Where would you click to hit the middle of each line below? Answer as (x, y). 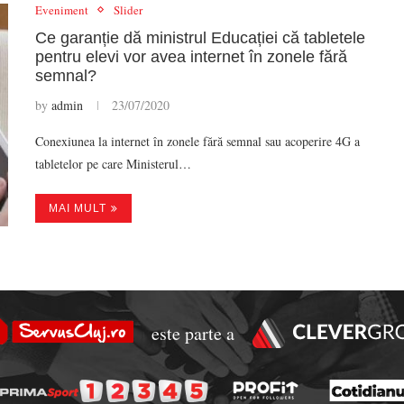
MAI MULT (78, 208)
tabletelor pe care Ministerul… (113, 163)
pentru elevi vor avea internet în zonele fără (191, 56)
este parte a (193, 333)
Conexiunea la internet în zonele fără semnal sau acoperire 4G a (197, 141)
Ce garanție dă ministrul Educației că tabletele (200, 37)
